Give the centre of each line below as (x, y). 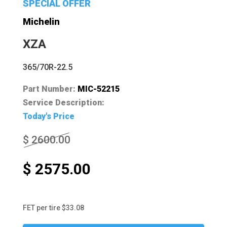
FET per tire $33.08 (53, 207)
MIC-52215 (98, 89)
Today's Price (48, 116)
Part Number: (50, 89)
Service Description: (63, 102)
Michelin (41, 21)
